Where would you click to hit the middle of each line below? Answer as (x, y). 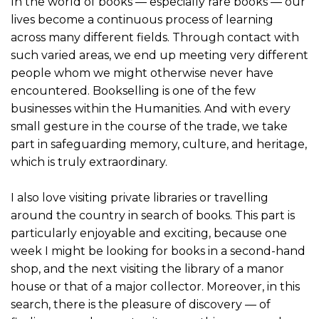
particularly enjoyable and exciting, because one (149, 234)
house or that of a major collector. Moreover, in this (155, 287)
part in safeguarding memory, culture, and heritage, (159, 145)
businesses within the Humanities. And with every (151, 109)
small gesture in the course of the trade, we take (149, 127)
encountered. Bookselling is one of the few (133, 91)
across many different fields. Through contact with (155, 38)
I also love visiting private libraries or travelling (140, 198)
